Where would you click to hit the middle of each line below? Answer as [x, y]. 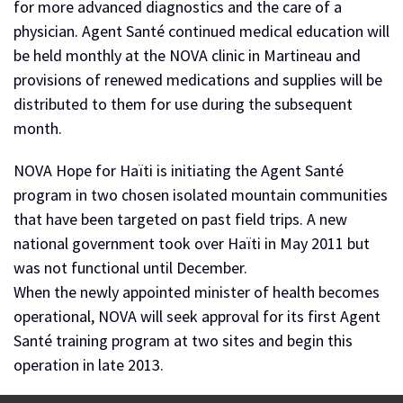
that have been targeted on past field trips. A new [180, 219]
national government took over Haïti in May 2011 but [192, 243]
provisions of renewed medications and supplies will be [198, 80]
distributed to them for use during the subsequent [183, 104]
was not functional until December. [130, 268]
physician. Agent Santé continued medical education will [201, 31]
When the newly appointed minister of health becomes [197, 292]
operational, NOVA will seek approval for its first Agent [197, 316]
